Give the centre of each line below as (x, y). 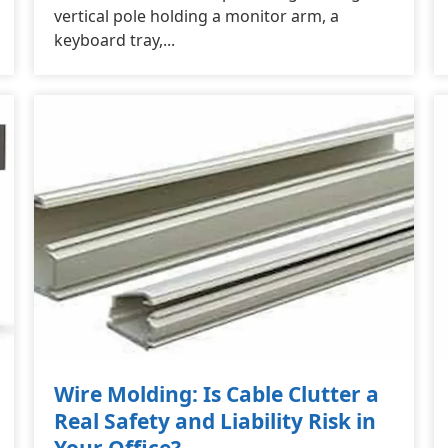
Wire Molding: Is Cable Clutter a (216, 393)
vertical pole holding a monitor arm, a (196, 16)
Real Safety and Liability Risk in (215, 420)
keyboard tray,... (114, 40)
